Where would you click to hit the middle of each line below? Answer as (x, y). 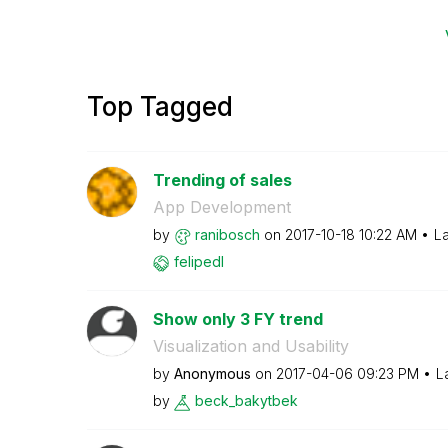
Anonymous (212, 373)
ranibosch (227, 234)
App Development (221, 207)
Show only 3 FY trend (237, 319)
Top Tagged (160, 106)
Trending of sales (222, 180)
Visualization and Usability (250, 346)
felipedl (198, 261)
